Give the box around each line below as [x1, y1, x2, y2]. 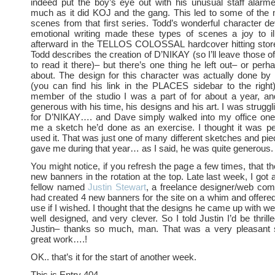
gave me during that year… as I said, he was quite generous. [31, 143, 273, 153]
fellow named [31, 182, 88, 192]
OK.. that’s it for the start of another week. [31, 252, 196, 262]
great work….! [31, 234, 87, 244]
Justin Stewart [88, 182, 146, 192]
